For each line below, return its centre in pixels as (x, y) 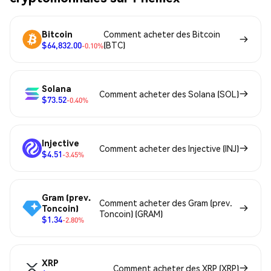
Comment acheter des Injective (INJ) (169, 149)
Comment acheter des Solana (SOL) (169, 94)
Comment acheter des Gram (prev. (166, 203)
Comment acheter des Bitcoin (162, 34)
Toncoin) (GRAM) (131, 214)
